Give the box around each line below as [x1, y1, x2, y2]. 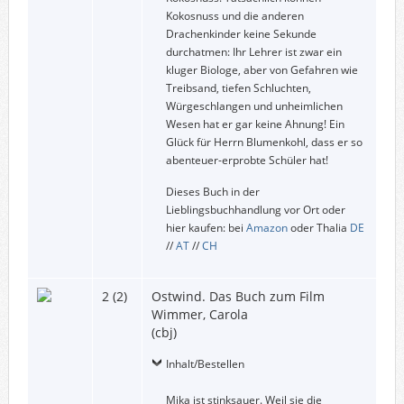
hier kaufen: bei [165, 219, 246, 235]
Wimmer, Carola [151, 305, 248, 323]
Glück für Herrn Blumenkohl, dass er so [165, 133, 363, 150]
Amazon [245, 219, 288, 235]
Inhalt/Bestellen [165, 355, 244, 372]
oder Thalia [287, 219, 350, 235]
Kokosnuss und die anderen [165, 7, 304, 23]
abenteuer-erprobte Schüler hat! [165, 151, 328, 168]
